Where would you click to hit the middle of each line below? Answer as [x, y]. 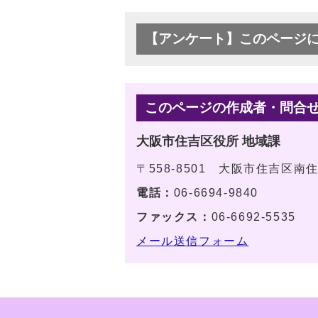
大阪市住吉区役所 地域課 [208, 142]
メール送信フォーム [193, 241]
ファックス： [174, 217]
